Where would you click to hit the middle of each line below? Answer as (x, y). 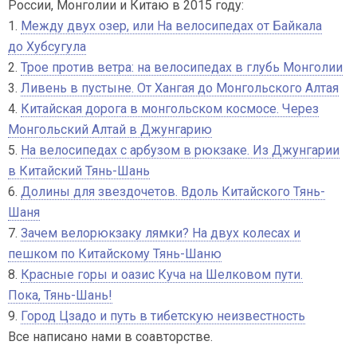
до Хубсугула (47, 47)
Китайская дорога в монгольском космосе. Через (170, 109)
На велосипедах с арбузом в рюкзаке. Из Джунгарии (180, 150)
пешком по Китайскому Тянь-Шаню (115, 254)
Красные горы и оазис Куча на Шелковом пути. (162, 275)
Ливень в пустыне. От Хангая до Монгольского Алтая (180, 88)
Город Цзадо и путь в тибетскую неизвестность (163, 316)
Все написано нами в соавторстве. (110, 337)
